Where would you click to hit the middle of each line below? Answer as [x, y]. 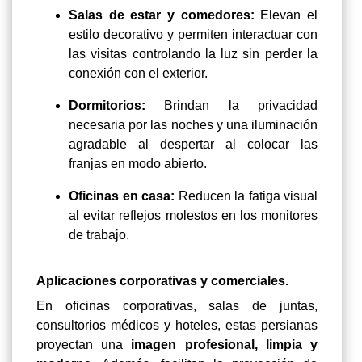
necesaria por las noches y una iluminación [193, 124]
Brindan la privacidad [232, 105]
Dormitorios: [107, 105]
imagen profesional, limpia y [225, 344]
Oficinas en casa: [122, 196]
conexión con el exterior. [138, 73]
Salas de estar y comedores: [165, 15]
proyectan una [84, 344]
